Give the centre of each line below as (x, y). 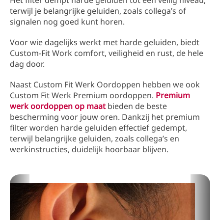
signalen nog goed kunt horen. (67, 22)
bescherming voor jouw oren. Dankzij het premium (105, 117)
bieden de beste (136, 106)
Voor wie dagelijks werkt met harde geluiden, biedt (105, 42)
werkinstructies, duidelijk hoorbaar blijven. (89, 150)
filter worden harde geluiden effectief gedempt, (98, 128)
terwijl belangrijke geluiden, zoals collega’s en (95, 139)
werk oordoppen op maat (58, 106)
